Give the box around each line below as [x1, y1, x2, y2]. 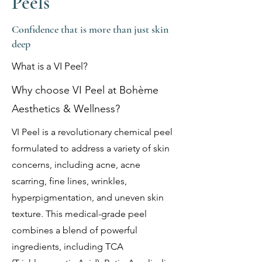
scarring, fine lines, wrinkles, [12, 175, 127, 187]
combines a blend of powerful [12, 225, 137, 236]
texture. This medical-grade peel [12, 208, 147, 219]
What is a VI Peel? [12, 60, 88, 72]
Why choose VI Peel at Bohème [12, 84, 158, 96]
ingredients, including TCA [12, 241, 123, 252]
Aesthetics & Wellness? [12, 102, 123, 115]
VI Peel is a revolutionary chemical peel [12, 126, 173, 137]
